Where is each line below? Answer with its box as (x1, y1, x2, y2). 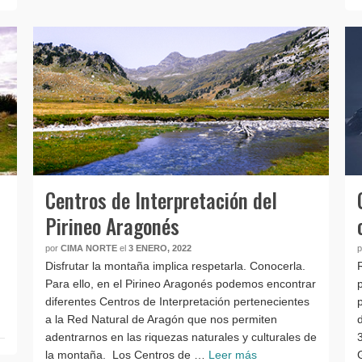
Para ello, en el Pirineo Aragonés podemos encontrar (44, 276, 316, 290)
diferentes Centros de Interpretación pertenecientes (44, 294, 309, 308)
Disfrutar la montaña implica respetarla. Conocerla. (44, 259, 305, 272)
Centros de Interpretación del (44, 184, 277, 215)
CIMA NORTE (60, 242, 117, 253)
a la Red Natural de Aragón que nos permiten (44, 312, 277, 326)
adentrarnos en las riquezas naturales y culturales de (44, 330, 317, 343)
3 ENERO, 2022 (128, 242, 192, 253)
